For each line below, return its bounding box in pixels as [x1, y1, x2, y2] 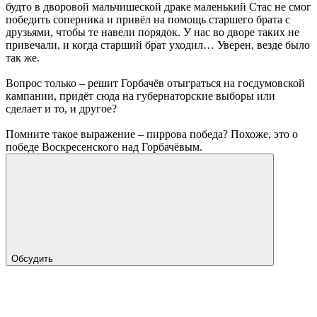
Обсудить [11, 253, 56, 265]
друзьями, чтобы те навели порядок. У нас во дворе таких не [6, 26, 299, 39]
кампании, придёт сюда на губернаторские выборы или [6, 90, 275, 103]
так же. [6, 52, 40, 64]
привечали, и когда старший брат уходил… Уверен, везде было [6, 39, 310, 52]
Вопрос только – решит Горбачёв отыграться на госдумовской [6, 77, 305, 90]
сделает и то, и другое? [6, 103, 117, 115]
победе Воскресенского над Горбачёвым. [6, 141, 202, 154]
